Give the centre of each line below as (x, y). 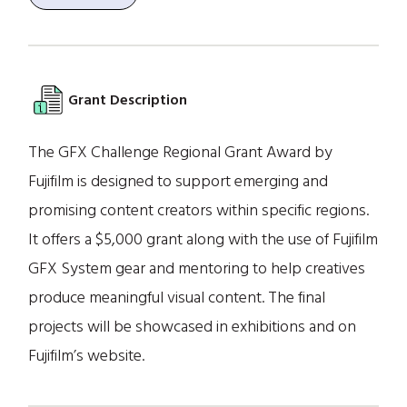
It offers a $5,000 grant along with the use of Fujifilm (203, 239)
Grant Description (128, 100)
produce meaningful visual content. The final (177, 298)
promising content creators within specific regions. (199, 210)
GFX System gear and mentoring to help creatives (197, 268)
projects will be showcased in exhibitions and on (193, 327)
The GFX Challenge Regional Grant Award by (181, 152)
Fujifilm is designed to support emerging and (179, 181)
